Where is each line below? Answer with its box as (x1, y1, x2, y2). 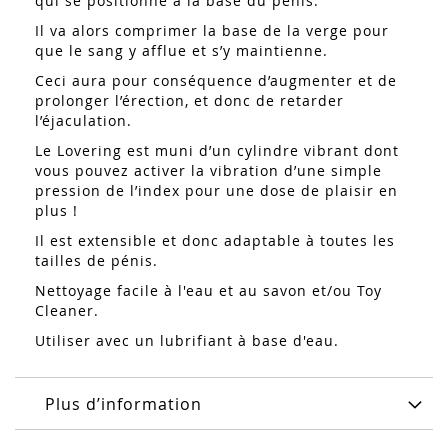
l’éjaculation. (35, 111, 132, 131)
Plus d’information (45, 393, 202, 416)
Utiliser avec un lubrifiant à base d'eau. (35, 331, 344, 351)
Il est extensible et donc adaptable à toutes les (35, 231, 395, 251)
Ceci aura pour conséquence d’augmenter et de (35, 71, 397, 91)
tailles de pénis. (35, 251, 158, 271)
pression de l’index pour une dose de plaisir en (35, 181, 398, 201)
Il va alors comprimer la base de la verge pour (35, 21, 389, 41)
